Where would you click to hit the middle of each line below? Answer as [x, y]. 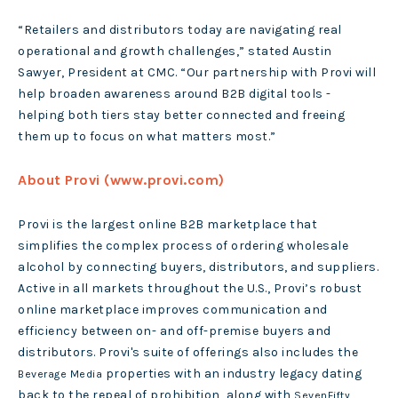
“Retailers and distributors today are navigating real [180, 30]
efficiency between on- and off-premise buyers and [175, 331]
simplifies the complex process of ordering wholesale [183, 246]
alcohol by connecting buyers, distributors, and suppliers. [198, 267]
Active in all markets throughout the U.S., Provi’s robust [190, 289]
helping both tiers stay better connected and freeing [181, 115]
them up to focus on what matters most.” [147, 137]
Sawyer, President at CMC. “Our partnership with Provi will [197, 73]
